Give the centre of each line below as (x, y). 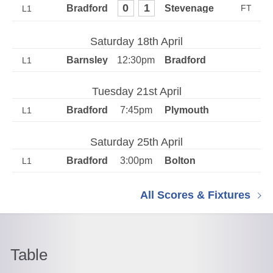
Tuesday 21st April (136, 91)
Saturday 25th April (136, 142)
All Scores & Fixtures (195, 195)
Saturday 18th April (136, 41)
